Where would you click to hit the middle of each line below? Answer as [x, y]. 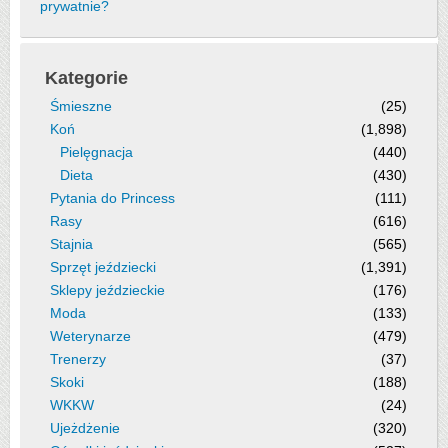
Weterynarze [90, 336]
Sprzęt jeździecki [103, 267]
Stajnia [71, 244]
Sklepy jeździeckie [107, 290]
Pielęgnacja [96, 152]
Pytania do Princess [112, 198]
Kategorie [86, 78]
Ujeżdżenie [85, 428]
